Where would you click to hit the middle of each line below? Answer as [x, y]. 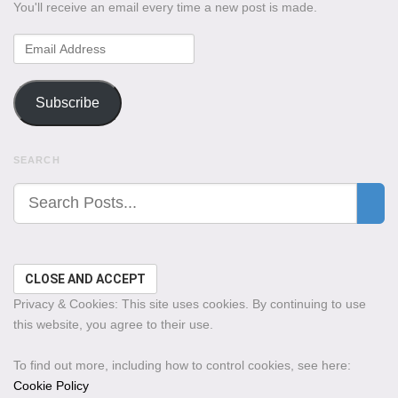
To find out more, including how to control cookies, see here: [182, 365]
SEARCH [37, 159]
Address [38, 63]
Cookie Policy [51, 385]
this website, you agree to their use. [113, 324]
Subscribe [67, 103]
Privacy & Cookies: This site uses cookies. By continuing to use [190, 303]
